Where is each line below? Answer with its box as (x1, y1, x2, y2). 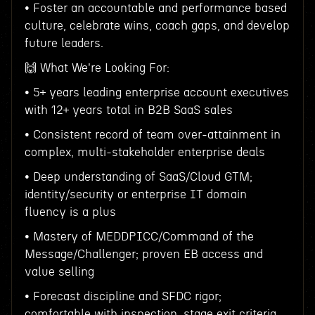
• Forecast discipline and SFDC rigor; (24, 290, 221, 302)
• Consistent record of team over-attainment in (24, 129, 281, 141)
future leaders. (24, 37, 103, 49)
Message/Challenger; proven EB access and (24, 248, 263, 260)
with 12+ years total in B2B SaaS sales (24, 104, 233, 116)
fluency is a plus (24, 206, 116, 218)
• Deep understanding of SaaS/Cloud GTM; (24, 171, 252, 183)
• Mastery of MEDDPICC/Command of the (24, 231, 254, 243)
